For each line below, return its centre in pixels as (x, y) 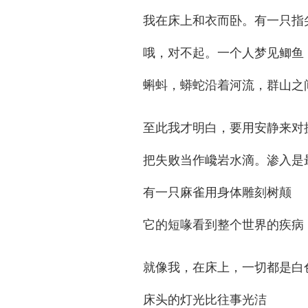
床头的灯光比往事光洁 (205, 299)
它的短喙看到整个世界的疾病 (223, 224)
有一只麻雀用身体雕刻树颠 (217, 192)
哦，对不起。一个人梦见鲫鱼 (223, 53)
